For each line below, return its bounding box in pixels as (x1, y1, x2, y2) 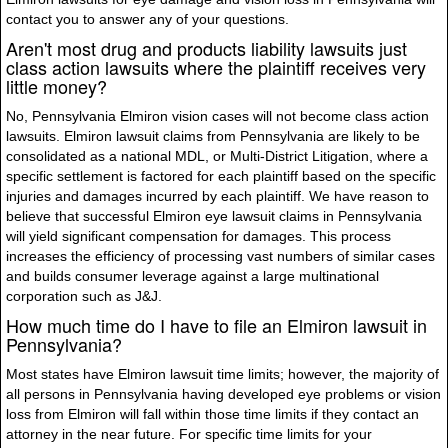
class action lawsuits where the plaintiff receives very (6, 54, 426, 80)
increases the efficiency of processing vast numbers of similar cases (6, 248, 435, 264)
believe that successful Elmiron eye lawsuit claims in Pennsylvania (6, 208, 422, 224)
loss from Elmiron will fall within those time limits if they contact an (6, 406, 419, 422)
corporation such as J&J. (6, 288, 162, 304)
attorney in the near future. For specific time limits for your (6, 426, 372, 442)
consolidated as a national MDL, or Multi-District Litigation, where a (6, 148, 428, 164)
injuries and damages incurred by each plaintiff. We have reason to (6, 188, 429, 204)
